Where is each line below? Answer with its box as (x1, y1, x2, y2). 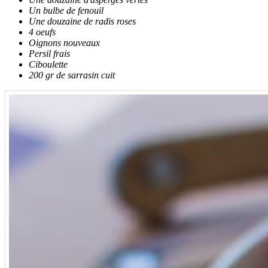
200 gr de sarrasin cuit (29, 70, 115, 81)
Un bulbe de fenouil (29, 5, 103, 16)
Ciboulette (29, 59, 68, 70)
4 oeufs (29, 27, 56, 38)
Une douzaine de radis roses (29, 16, 136, 27)
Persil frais (29, 48, 70, 59)
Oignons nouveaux (29, 38, 100, 48)
